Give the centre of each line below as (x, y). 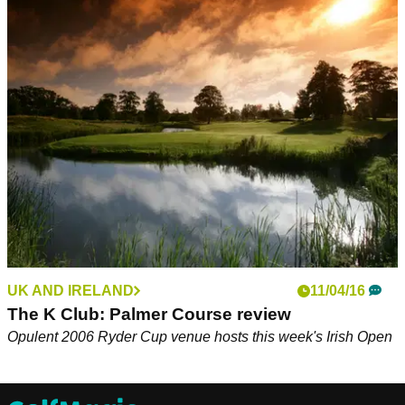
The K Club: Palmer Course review (149, 315)
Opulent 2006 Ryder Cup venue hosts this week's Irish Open (200, 337)
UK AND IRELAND (71, 291)
